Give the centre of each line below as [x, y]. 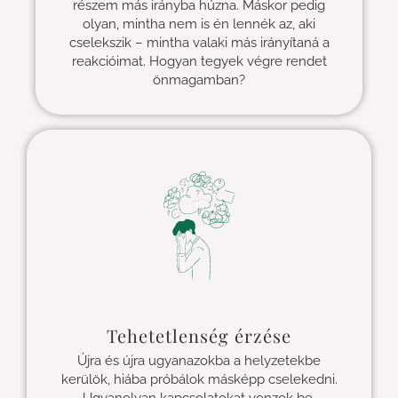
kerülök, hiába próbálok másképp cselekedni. [199, 379]
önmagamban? [199, 80]
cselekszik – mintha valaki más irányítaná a [199, 42]
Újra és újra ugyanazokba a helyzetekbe [199, 360]
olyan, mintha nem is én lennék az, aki [199, 24]
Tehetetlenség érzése [199, 335]
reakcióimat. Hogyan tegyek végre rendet [199, 61]
